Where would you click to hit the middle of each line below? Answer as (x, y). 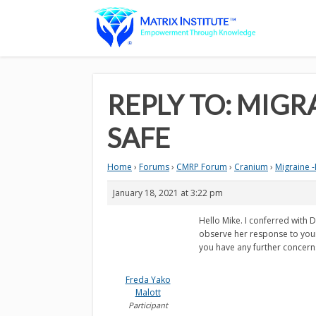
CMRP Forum (202, 167)
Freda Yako (148, 280)
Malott (148, 292)
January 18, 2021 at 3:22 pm (168, 193)
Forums (154, 167)
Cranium (251, 167)
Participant (148, 305)
